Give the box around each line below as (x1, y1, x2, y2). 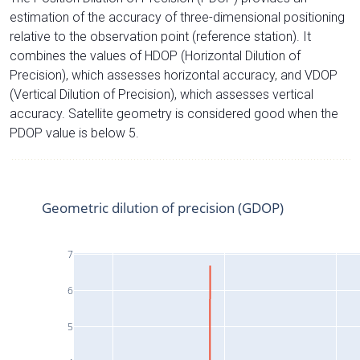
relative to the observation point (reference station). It (10, 28, 311, 44)
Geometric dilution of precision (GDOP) (42, 198, 284, 217)
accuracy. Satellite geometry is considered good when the (10, 105, 338, 121)
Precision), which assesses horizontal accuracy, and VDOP (10, 67, 337, 83)
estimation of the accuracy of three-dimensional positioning (10, 9, 345, 25)
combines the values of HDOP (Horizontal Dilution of (10, 47, 301, 63)
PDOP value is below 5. (10, 125, 139, 141)
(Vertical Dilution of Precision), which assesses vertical (10, 86, 313, 102)
